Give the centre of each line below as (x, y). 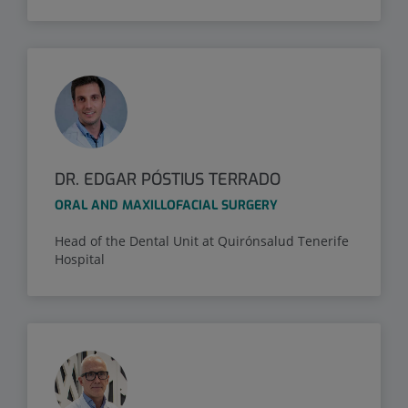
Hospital (80, 259)
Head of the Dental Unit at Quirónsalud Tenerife (202, 240)
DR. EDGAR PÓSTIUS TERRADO (168, 179)
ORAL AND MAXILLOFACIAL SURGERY (166, 205)
